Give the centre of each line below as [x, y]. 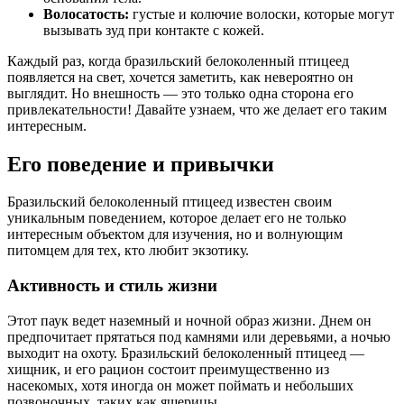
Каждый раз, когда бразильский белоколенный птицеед [178, 60]
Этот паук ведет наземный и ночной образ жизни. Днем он [189, 320]
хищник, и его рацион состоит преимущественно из [168, 369]
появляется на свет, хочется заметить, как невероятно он [180, 77]
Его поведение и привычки [141, 164]
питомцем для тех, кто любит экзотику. [128, 251]
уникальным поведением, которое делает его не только [177, 218]
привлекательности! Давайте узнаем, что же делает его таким [197, 109]
